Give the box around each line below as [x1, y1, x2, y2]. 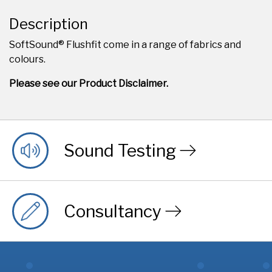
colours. [9, 53, 46, 65]
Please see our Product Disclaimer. [9, 78, 168, 89]
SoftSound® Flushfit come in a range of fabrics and [9, 39, 241, 50]
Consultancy [64, 201, 161, 222]
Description [9, 15, 88, 33]
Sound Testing [64, 140, 176, 161]
